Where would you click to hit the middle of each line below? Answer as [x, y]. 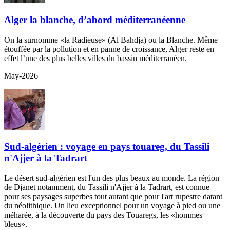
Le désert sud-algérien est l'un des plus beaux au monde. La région [112, 178]
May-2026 [21, 75]
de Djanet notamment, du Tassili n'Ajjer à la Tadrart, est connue [107, 187]
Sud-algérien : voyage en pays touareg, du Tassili [107, 147]
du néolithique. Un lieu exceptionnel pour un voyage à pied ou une [112, 206]
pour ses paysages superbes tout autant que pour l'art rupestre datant [113, 197]
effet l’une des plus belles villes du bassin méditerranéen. [95, 58]
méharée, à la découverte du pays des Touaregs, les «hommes [103, 215]
